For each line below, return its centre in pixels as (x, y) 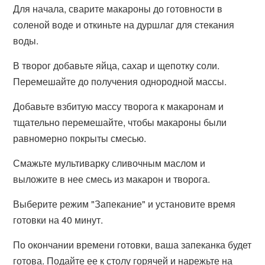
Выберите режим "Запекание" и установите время (125, 204)
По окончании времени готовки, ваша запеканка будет (132, 245)
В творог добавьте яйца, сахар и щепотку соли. (117, 65)
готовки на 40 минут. (58, 220)
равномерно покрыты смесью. (80, 138)
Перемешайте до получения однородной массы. (120, 81)
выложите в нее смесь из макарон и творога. (112, 179)
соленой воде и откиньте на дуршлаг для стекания (124, 25)
